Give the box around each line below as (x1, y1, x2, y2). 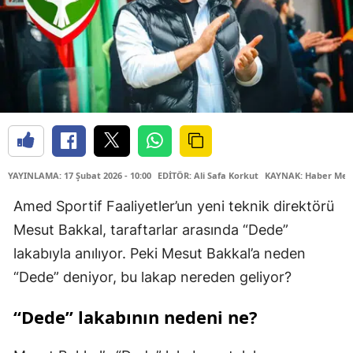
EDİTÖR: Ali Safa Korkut (158, 169, 258, 182)
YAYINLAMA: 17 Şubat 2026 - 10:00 (8, 169, 151, 182)
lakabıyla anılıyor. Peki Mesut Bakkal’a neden (13, 245, 306, 262)
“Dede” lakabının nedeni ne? (13, 305, 258, 329)
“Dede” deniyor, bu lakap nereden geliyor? (13, 269, 292, 286)
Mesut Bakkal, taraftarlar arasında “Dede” (13, 221, 288, 239)
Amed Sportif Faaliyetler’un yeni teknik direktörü (13, 198, 334, 215)
